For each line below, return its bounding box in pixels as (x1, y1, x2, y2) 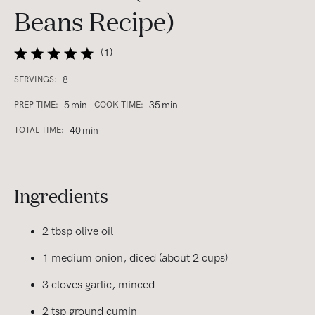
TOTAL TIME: (14, 125, 64, 136)
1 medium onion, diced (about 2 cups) (42, 252, 228, 266)
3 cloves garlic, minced (42, 278, 155, 292)
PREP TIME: (14, 100, 58, 111)
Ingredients (14, 183, 108, 207)
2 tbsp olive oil (42, 225, 113, 239)
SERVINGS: (14, 75, 57, 86)
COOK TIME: (94, 100, 143, 111)
